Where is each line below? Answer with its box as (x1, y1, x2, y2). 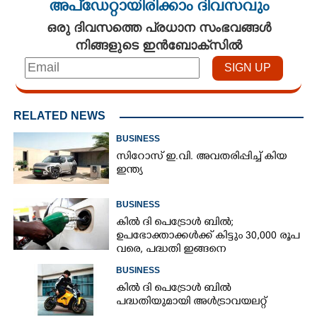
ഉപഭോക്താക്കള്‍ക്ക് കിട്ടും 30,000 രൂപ (116, 229, 300, 243)
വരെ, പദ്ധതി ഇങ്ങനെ (116, 243, 226, 257)
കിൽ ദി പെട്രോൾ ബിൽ (116, 282, 231, 296)
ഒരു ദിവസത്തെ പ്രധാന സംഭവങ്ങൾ (46, 17, 271, 36)
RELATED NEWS (13, 109, 105, 122)
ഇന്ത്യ (116, 163, 144, 178)
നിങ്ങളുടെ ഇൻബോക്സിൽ (75, 35, 242, 54)
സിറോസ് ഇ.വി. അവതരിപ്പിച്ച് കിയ (116, 150, 287, 164)
